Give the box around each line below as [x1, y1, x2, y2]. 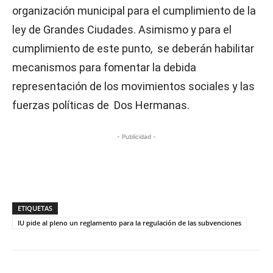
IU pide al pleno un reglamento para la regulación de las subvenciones [18, 218, 241, 227]
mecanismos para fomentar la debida [12, 61, 196, 74]
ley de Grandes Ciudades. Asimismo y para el [12, 23, 232, 36]
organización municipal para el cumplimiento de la [12, 4, 256, 17]
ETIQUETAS [18, 204, 52, 213]
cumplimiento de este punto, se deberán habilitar [12, 42, 254, 55]
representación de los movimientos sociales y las [12, 80, 255, 93]
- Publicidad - [117, 133, 156, 140]
